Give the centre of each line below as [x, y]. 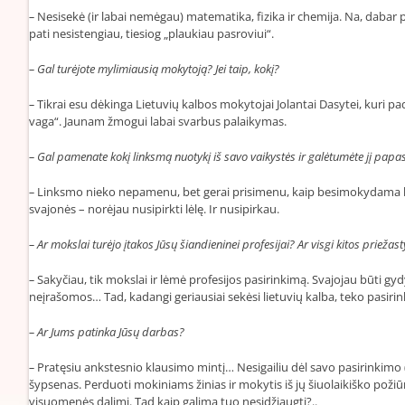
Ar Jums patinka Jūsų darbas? [111, 331]
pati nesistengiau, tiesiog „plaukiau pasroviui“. [151, 33]
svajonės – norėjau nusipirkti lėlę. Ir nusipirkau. [154, 208]
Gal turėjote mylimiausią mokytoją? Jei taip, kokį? [158, 68]
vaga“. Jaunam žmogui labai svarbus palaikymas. [158, 121]
